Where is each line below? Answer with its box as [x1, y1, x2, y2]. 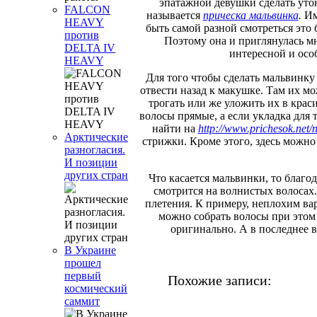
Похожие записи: [168, 272, 272, 288]
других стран [64, 169, 128, 181]
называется [146, 8, 203, 21]
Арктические [64, 131, 128, 143]
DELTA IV [64, 42, 115, 54]
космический [64, 282, 127, 294]
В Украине [64, 244, 116, 256]
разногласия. [64, 144, 125, 156]
